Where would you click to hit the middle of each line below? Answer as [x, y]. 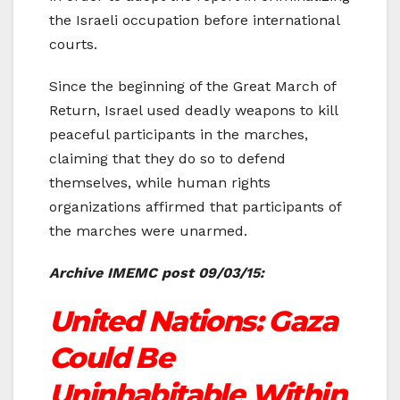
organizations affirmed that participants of [195, 207]
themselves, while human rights [160, 183]
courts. [73, 45]
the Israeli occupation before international [194, 21]
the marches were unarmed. [148, 231]
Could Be [112, 358]
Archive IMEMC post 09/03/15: [159, 273]
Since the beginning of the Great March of [192, 87]
